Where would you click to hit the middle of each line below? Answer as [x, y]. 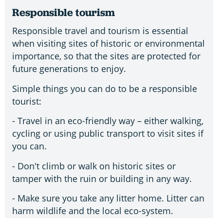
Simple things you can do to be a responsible [105, 88]
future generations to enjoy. [69, 69]
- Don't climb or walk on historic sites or [94, 166]
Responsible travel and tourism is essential [100, 31]
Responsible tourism [64, 13]
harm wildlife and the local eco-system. [93, 210]
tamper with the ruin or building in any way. [102, 178]
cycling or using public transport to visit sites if [108, 134]
